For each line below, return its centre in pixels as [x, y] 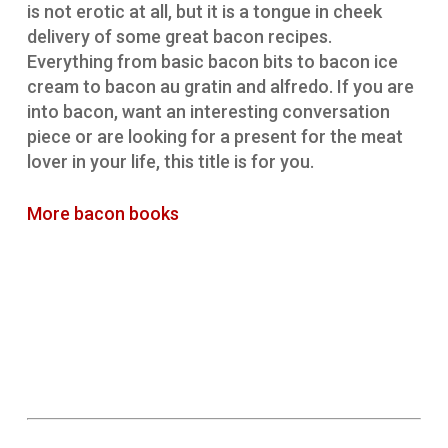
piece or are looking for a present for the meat [214, 137]
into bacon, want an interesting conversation [208, 112]
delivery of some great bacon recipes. [179, 37]
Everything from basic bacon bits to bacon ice [212, 62]
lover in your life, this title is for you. [170, 162]
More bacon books [102, 214]
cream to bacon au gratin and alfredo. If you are [220, 87]
